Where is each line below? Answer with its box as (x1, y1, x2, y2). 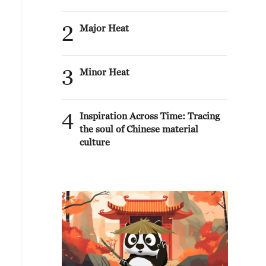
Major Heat (80, 23, 129, 33)
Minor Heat (80, 66, 129, 77)
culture (80, 137, 110, 147)
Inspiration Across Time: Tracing (80, 110, 220, 121)
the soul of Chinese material (80, 123, 198, 134)
